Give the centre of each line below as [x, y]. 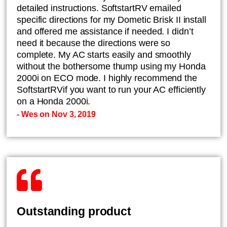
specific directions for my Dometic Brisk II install [111, 20]
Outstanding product [74, 211]
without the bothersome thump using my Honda [111, 66]
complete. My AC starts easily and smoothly [104, 55]
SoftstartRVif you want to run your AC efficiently [111, 90]
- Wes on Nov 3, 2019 [56, 114]
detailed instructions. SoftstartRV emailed [99, 8]
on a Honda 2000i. [54, 101]
